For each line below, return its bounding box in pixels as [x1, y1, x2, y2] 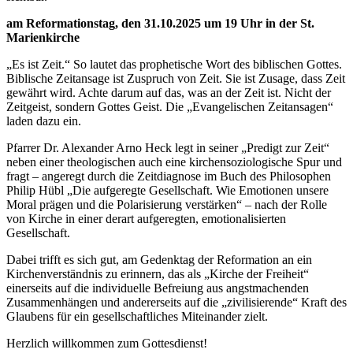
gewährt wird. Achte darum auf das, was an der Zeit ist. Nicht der [6, 85, 331, 99]
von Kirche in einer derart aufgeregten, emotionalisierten [6, 211, 286, 225]
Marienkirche [6, 30, 80, 44]
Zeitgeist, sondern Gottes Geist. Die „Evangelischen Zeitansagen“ [6, 99, 333, 113]
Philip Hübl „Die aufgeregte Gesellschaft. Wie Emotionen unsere [6, 183, 329, 197]
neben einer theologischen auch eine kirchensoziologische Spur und [6, 154, 342, 169]
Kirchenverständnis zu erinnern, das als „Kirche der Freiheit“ [6, 266, 309, 281]
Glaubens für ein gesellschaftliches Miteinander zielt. [6, 309, 268, 323]
